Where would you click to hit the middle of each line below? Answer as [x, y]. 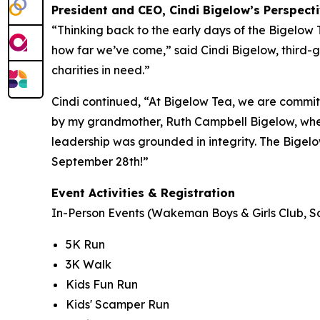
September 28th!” [100, 161]
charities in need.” [101, 70]
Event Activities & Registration [143, 192]
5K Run [85, 244]
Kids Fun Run [102, 284]
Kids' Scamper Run [117, 304]
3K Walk [89, 264]
